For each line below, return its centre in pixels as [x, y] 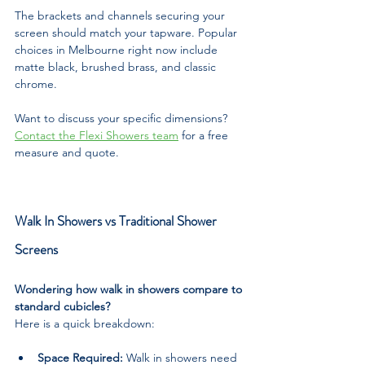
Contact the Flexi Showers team [97, 135]
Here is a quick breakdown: [85, 323]
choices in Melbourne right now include [118, 49]
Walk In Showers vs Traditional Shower [117, 220]
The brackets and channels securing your [121, 15]
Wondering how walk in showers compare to [130, 289]
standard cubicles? [64, 306]
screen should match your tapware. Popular [128, 32]
